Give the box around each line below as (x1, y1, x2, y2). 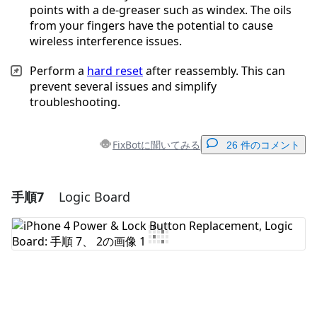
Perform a (30, 63, 87, 79)
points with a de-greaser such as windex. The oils (30, 2, 292, 18)
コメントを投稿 (214, 287, 279, 299)
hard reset (87, 63, 143, 79)
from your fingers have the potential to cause (30, 18, 273, 34)
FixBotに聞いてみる (113, 137, 200, 151)
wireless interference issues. (30, 33, 182, 50)
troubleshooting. (30, 94, 120, 110)
